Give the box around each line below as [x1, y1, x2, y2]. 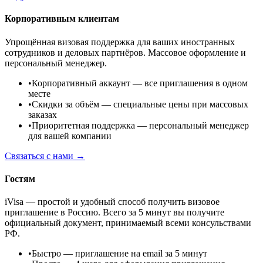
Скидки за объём [32, 99, 99, 109]
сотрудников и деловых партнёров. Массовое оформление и [5, 47, 246, 58]
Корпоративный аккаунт [32, 77, 130, 88]
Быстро [32, 248, 61, 259]
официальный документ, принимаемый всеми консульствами [5, 218, 251, 228]
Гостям [5, 173, 35, 184]
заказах [28, 109, 57, 120]
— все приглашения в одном [133, 77, 248, 88]
